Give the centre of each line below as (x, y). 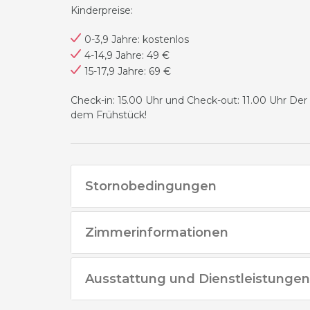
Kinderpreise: (102, 10)
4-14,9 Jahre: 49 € (127, 55)
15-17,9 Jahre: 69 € (128, 71)
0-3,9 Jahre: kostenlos (137, 39)
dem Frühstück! (109, 115)
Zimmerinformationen (157, 232)
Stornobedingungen (151, 186)
